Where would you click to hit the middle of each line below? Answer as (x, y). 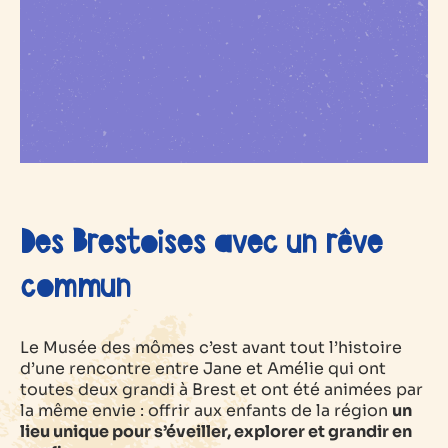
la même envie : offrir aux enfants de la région (206, 410)
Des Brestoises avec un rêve (201, 243)
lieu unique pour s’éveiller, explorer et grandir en (216, 431)
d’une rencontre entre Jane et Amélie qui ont (203, 368)
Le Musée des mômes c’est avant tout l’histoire (211, 347)
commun (75, 287)
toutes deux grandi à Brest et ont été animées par (221, 389)
